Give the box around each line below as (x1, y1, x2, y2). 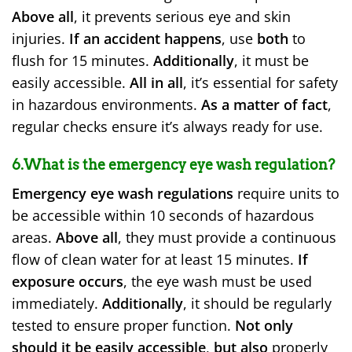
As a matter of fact (201, 95, 328, 115)
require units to (233, 184, 339, 203)
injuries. (12, 29, 69, 49)
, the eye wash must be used (123, 272, 312, 291)
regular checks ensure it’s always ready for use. (12, 117, 323, 137)
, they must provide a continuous (118, 228, 336, 247)
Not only (235, 316, 293, 335)
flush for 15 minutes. (12, 51, 153, 71)
